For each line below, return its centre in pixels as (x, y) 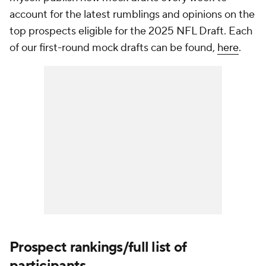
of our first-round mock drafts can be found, (113, 48)
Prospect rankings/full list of (98, 248)
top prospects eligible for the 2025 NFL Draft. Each (131, 31)
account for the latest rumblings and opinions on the (132, 15)
